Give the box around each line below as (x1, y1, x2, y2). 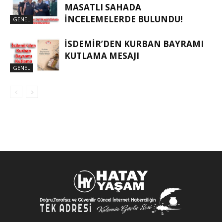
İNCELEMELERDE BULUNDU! (64, 13, 183, 25)
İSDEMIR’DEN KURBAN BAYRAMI (64, 38, 204, 50)
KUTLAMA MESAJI (64, 50, 139, 62)
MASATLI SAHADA (64, 1, 141, 13)
